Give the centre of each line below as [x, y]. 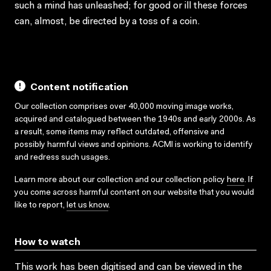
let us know [87, 205]
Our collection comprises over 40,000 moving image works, [124, 107]
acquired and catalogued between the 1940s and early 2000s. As [135, 119]
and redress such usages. [62, 158]
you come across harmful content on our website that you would [134, 193]
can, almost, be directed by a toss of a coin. [107, 21]
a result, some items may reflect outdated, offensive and [119, 132]
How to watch [47, 242]
